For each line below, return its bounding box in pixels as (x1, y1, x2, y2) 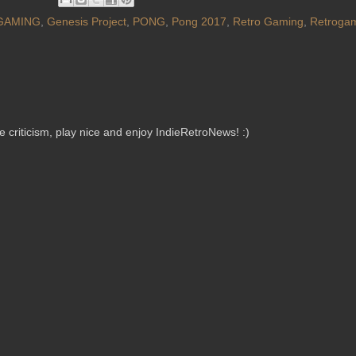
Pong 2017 (172, 15, 226, 29)
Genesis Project (47, 15, 126, 29)
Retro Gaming (233, 15, 304, 29)
